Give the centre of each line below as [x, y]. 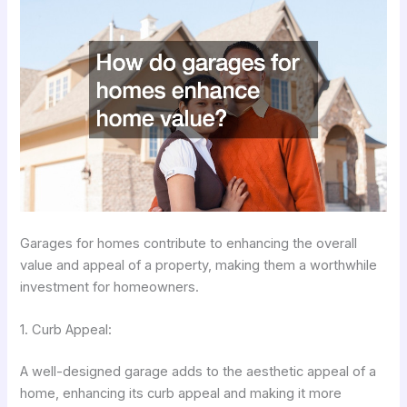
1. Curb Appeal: [66, 330]
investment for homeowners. [110, 288]
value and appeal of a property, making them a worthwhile [199, 266]
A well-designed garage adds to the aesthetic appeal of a [199, 372]
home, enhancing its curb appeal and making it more [181, 394]
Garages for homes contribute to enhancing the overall [189, 244]
